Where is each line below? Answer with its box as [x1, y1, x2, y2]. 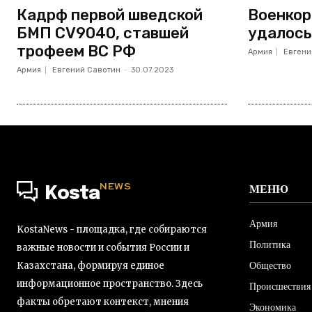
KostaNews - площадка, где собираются [17, 223, 207, 235]
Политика [249, 237, 290, 251]
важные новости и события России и [17, 241, 189, 253]
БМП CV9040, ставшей [17, 23, 189, 42]
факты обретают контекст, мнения [17, 295, 189, 308]
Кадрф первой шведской [17, 5, 203, 24]
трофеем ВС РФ [17, 41, 136, 61]
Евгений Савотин [52, 65, 120, 75]
